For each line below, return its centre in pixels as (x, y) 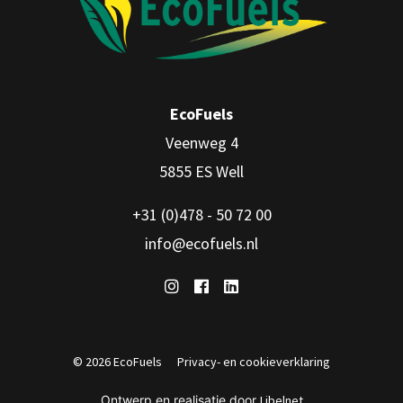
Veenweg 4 (201, 142)
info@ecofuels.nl (201, 243)
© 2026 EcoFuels (117, 361)
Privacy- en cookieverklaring (254, 361)
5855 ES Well (201, 171)
